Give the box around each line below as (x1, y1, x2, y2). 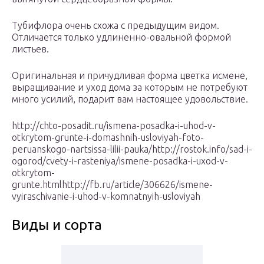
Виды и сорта (12, 217, 102, 233)
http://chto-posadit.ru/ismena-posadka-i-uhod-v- (12, 120, 216, 131)
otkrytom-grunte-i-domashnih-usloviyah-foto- (12, 132, 204, 143)
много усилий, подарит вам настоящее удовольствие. (12, 94, 248, 105)
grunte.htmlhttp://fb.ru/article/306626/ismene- (12, 179, 213, 190)
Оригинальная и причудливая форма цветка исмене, (12, 70, 247, 81)
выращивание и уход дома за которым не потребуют (12, 82, 247, 93)
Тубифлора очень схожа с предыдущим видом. (12, 20, 219, 31)
